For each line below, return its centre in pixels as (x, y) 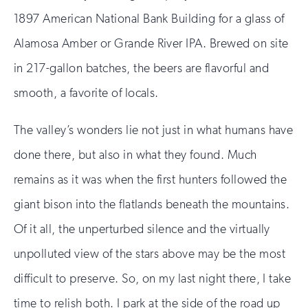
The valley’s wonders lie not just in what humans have (154, 130)
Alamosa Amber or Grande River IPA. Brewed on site (151, 43)
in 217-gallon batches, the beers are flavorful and (142, 68)
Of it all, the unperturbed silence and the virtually (142, 229)
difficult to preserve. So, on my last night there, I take (153, 278)
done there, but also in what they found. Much (135, 154)
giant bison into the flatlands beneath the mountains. (152, 204)
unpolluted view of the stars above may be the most (150, 253)
